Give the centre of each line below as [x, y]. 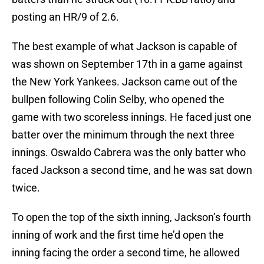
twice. [26, 188]
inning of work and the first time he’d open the [118, 235]
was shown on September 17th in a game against [127, 64]
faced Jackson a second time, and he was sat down [132, 170]
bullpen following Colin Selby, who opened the [118, 100]
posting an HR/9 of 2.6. [65, 17]
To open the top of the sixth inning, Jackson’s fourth [131, 217]
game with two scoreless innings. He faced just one [132, 117]
